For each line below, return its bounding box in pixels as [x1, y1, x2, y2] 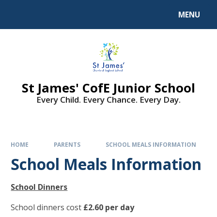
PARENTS [54, 140, 80, 149]
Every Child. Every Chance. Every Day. [36, 93, 181, 105]
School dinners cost [11, 201, 84, 213]
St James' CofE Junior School [22, 79, 195, 96]
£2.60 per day [83, 201, 135, 213]
